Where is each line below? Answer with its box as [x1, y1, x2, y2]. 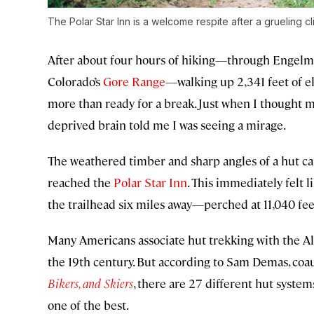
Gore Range [103, 74, 165, 90]
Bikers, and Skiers [48, 275, 133, 292]
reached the [48, 175, 114, 191]
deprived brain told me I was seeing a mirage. [48, 117, 286, 133]
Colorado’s [48, 74, 103, 90]
